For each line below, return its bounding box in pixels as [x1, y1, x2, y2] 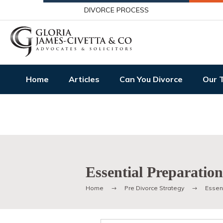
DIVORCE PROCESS [84, 5, 149, 14]
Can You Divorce [119, 74, 183, 84]
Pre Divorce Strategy [124, 184, 184, 192]
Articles [69, 74, 100, 84]
